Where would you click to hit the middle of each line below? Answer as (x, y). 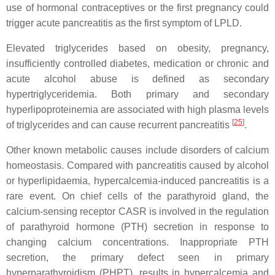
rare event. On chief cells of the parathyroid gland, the (137, 196)
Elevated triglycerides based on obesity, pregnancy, (137, 48)
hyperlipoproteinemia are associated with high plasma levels (137, 110)
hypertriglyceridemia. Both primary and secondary (137, 94)
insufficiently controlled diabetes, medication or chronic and (137, 64)
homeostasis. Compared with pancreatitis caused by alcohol (137, 165)
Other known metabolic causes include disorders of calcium (137, 150)
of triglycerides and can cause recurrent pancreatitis (119, 125)
